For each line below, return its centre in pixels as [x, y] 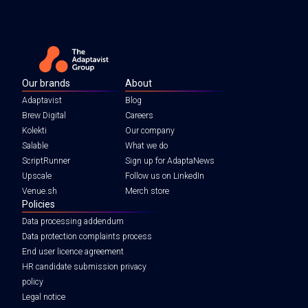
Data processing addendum [73, 221]
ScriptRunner [46, 161]
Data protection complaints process [87, 236]
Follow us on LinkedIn [165, 176]
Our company [150, 131]
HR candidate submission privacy [84, 267]
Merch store [147, 191]
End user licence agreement [73, 252]
